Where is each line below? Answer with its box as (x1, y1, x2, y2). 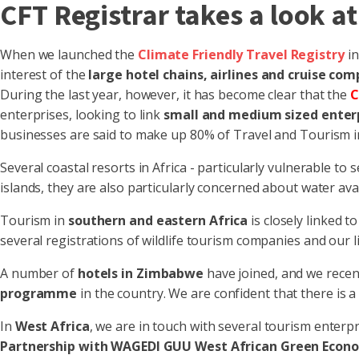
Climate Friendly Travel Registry (137, 46, 345, 63)
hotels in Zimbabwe (77, 264, 204, 282)
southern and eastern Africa (67, 212, 248, 229)
